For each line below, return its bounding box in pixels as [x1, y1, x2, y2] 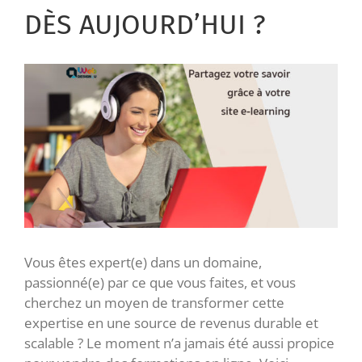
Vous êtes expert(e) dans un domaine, [24, 253, 262, 272]
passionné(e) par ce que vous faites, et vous [24, 273, 296, 293]
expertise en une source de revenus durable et [24, 314, 318, 333]
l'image [23, 83, 69, 103]
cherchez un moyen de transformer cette [24, 293, 284, 313]
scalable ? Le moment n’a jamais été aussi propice [24, 334, 335, 353]
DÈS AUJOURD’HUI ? [24, 8, 266, 41]
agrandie [23, 103, 78, 123]
